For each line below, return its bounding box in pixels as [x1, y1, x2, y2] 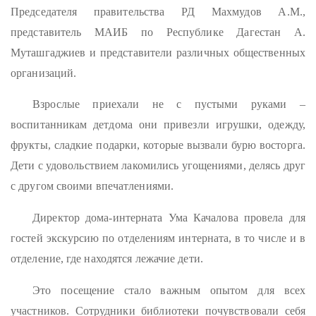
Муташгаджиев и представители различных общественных [11, 46, 305, 59]
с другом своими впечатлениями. [11, 180, 174, 193]
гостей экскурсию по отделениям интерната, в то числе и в [11, 232, 305, 245]
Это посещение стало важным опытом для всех [32, 284, 305, 296]
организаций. [11, 66, 77, 79]
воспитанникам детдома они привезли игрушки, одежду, [11, 119, 305, 131]
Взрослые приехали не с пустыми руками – [32, 98, 305, 111]
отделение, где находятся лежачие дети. [11, 253, 203, 265]
